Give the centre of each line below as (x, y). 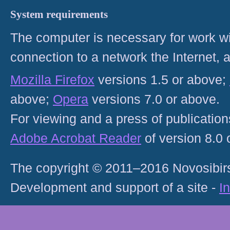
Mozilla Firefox (52, 80)
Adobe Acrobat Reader (76, 138)
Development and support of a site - (115, 187)
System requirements (59, 14)
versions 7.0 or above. (154, 99)
